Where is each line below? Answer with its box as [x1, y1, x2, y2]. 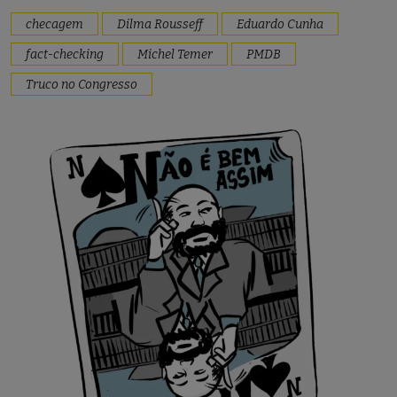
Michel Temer [137, 46, 213, 62]
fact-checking [26, 46, 104, 62]
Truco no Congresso [26, 76, 137, 92]
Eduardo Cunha [237, 16, 323, 32]
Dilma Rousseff [117, 16, 203, 32]
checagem [26, 16, 83, 32]
